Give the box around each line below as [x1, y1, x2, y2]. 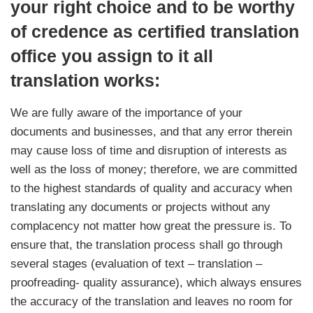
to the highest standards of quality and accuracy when [10, 181, 292, 195]
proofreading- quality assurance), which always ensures [10, 275, 302, 289]
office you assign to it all [10, 45, 213, 66]
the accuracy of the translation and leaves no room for [10, 294, 293, 308]
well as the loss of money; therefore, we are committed [10, 162, 297, 176]
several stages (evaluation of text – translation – [10, 256, 262, 270]
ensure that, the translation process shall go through [10, 238, 282, 252]
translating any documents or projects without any [10, 200, 270, 214]
